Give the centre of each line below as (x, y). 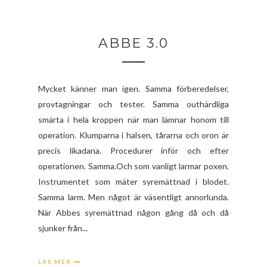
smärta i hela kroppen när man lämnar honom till (133, 120)
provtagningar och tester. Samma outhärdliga (133, 104)
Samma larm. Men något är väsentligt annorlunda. (133, 197)
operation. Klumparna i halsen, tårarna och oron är (133, 135)
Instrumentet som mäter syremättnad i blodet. (133, 182)
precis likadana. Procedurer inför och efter (133, 151)
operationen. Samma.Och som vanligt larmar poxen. (133, 166)
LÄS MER (56, 262)
